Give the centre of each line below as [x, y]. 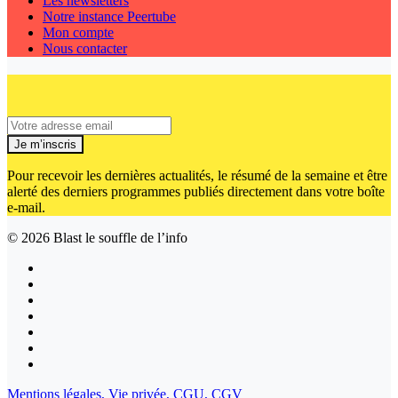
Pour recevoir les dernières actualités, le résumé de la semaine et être [197, 176]
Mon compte [78, 33]
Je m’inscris [45, 145]
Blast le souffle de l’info [119, 238]
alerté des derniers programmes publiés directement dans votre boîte [196, 192]
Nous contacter [85, 49]
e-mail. [26, 208]
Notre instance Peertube [109, 17]
